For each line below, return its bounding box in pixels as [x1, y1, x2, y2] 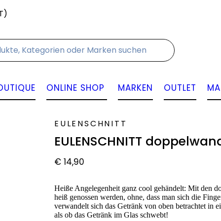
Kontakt [12, 8, 43, 19]
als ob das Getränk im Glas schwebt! [54, 211, 168, 220]
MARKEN [117, 82, 153, 94]
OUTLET [163, 82, 196, 94]
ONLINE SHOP [46, 82, 105, 94]
